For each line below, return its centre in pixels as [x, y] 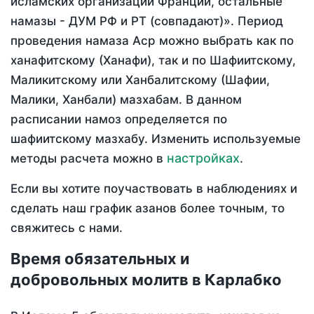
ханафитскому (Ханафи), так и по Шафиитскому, [153, 61]
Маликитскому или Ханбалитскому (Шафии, [140, 80]
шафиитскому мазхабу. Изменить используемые [156, 139]
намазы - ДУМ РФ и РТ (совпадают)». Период [147, 21]
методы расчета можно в [89, 159]
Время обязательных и [100, 259]
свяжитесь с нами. [67, 228]
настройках [203, 158]
